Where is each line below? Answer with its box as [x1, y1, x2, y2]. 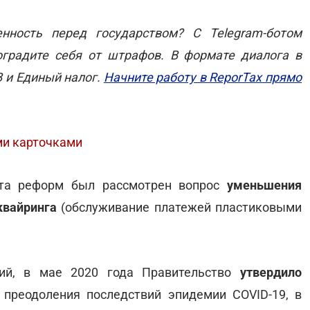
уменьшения [219, 178, 302, 192]
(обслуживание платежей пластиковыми [56, 200, 302, 215]
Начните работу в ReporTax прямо [103, 70, 302, 84]
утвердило [240, 265, 302, 280]
